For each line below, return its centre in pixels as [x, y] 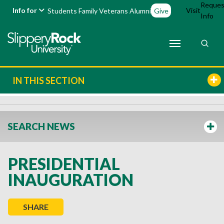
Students [62, 10]
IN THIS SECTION [48, 80]
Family [88, 10]
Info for [26, 10]
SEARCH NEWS [41, 126]
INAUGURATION [71, 180]
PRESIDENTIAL [64, 164]
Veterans [114, 10]
